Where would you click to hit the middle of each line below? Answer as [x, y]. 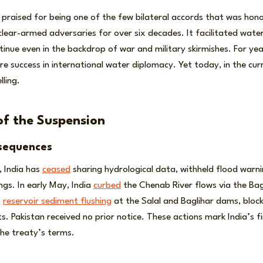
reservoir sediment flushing [57, 202]
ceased [56, 170]
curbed [107, 186]
